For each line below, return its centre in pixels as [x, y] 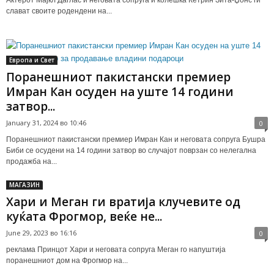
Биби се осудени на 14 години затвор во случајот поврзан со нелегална [131, 150]
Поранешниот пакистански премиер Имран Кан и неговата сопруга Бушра [136, 139]
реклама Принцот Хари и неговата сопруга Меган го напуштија [116, 249]
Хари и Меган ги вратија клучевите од [123, 202]
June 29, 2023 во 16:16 [41, 232]
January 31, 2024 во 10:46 [46, 122]
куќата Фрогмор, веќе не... [84, 216]
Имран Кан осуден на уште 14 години [120, 91]
